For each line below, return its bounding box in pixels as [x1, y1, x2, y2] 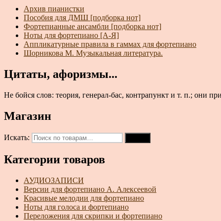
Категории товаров [4, 152, 105, 166]
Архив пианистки [24, 4, 84, 13]
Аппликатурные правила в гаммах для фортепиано [24, 40, 196, 49]
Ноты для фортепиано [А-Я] [24, 31, 119, 40]
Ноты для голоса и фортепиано [24, 202, 129, 211]
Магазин [4, 109, 51, 122]
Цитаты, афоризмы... [4, 68, 117, 81]
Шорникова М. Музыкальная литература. [24, 49, 163, 58]
